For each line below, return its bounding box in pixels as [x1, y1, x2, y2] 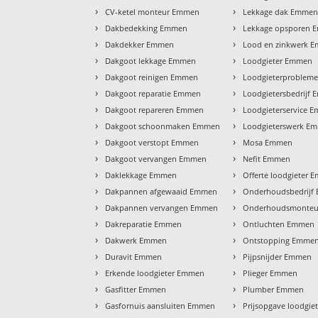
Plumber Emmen [243, 283, 305, 295]
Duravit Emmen [105, 251, 163, 262]
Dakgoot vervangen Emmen [105, 153, 207, 164]
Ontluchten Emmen [243, 218, 315, 229]
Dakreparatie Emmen [105, 218, 182, 229]
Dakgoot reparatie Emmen [105, 87, 202, 99]
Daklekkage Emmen [105, 169, 177, 180]
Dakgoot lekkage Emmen [105, 55, 197, 66]
